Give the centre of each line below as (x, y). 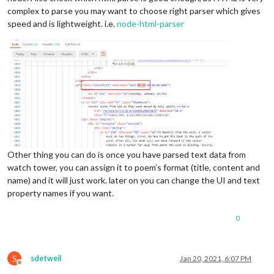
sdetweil (46, 258)
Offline (31, 267)
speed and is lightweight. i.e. (62, 23)
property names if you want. (61, 193)
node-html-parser (150, 23)
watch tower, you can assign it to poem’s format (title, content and (134, 167)
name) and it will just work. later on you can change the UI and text (134, 180)
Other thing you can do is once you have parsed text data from (127, 154)
